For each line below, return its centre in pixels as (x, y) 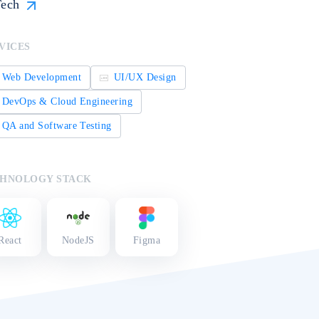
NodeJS (78, 240)
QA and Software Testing (57, 126)
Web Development (42, 77)
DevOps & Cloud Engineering (67, 101)
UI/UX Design (145, 77)
